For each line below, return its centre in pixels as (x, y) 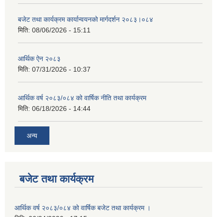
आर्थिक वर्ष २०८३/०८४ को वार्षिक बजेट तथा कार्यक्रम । (83, 208)
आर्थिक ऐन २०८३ (39, 58)
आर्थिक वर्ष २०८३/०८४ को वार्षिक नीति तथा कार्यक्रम (82, 98)
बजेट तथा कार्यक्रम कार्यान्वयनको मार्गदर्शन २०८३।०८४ (85, 19)
